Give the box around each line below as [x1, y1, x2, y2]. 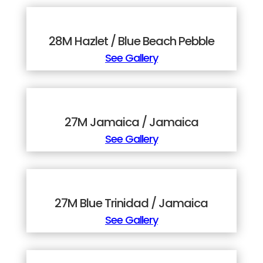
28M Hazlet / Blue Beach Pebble [48, 33, 214, 50]
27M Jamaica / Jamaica [64, 114, 198, 131]
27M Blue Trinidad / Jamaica [55, 195, 208, 212]
